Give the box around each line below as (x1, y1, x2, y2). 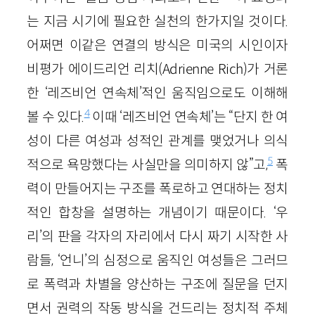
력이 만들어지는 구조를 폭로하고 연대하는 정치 (27, 179, 288, 197)
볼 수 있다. (27, 108, 84, 125)
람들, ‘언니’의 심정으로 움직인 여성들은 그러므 (27, 251, 288, 269)
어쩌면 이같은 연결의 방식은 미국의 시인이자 (27, 36, 288, 53)
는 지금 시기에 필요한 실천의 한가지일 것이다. (27, 12, 288, 30)
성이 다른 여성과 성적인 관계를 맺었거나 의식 (27, 131, 288, 149)
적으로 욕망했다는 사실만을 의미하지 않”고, (27, 155, 268, 173)
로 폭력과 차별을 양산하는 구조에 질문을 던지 (27, 275, 288, 292)
